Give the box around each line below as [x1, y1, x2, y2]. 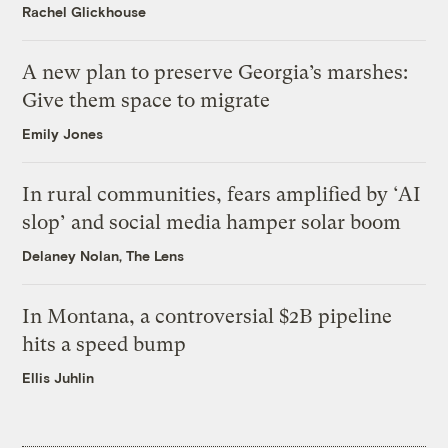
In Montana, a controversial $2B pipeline [22, 304, 393, 328]
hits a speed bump [22, 332, 187, 356]
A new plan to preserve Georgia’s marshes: [22, 60, 409, 84]
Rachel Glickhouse [22, 2, 147, 20]
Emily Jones [22, 124, 104, 142]
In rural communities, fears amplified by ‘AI [22, 182, 422, 206]
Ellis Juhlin [22, 368, 95, 386]
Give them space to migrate [22, 88, 271, 112]
